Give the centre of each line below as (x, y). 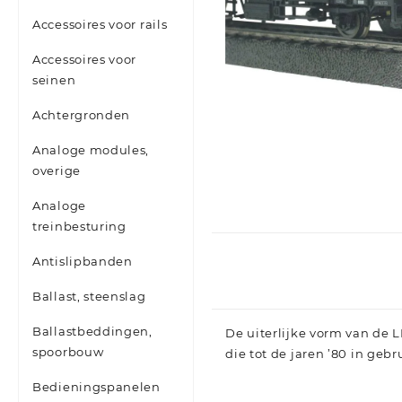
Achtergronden (82, 115)
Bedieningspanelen (96, 387)
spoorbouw (68, 352)
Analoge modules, (91, 150)
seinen (54, 80)
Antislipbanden (83, 262)
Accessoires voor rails (100, 25)
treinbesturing (79, 227)
